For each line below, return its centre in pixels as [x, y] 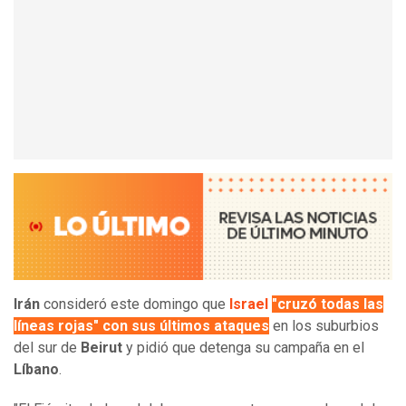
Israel [251, 304]
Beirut [103, 348]
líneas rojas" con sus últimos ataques [141, 326]
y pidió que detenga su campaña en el [245, 348]
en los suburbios [324, 326]
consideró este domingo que [136, 304]
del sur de [47, 348]
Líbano [36, 370]
